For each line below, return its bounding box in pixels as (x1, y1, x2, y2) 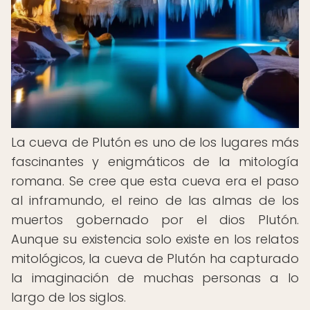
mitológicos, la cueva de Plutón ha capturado (11, 250, 299, 267)
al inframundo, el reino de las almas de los (11, 192, 299, 209)
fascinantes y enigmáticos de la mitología (11, 153, 299, 170)
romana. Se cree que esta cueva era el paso (11, 172, 299, 190)
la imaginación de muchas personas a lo (11, 269, 299, 286)
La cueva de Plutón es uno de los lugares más (11, 134, 299, 151)
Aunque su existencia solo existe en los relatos (11, 230, 299, 248)
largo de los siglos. (11, 289, 126, 306)
